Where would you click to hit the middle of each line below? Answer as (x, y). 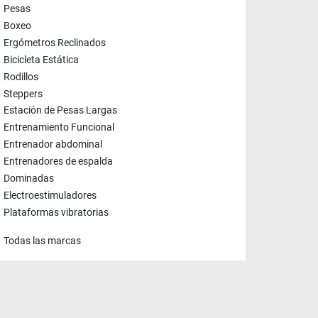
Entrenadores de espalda (58, 162)
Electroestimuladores (50, 196)
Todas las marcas (42, 241)
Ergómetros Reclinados (55, 43)
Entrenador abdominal (53, 145)
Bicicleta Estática (41, 60)
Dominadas (29, 179)
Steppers (23, 94)
